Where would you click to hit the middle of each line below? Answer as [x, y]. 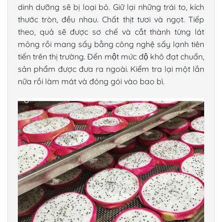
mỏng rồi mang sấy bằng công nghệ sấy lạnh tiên [111, 44]
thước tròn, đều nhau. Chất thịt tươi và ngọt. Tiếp [111, 20]
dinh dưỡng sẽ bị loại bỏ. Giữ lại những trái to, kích [111, 7]
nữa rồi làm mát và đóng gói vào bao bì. [91, 82]
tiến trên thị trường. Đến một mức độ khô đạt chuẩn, [111, 57]
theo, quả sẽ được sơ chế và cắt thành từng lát [111, 32]
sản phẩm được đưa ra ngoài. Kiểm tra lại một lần [111, 69]
